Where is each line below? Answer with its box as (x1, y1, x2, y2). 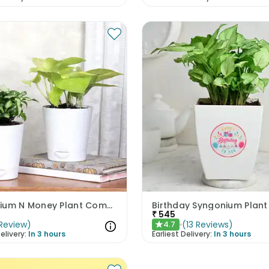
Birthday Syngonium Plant (151, 199, 268, 211)
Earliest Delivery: (151, 228, 212, 239)
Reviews (195, 218, 229, 231)
